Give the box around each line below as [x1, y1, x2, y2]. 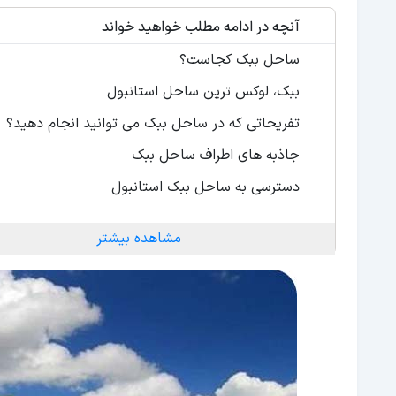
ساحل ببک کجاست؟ [179, 49, 300, 71]
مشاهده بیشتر [95, 228, 181, 249]
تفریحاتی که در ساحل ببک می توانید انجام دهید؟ [2, 113, 300, 134]
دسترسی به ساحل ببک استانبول [111, 177, 300, 198]
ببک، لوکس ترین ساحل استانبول [107, 81, 300, 103]
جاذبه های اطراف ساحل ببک [132, 145, 300, 166]
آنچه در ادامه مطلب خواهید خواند [102, 17, 300, 38]
